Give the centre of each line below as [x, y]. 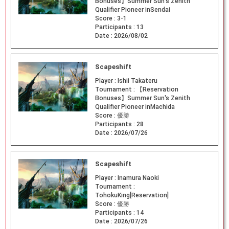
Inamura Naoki [138, 178]
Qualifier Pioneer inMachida [135, 107]
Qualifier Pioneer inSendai [132, 10]
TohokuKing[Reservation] [132, 195]
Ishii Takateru [137, 81]
